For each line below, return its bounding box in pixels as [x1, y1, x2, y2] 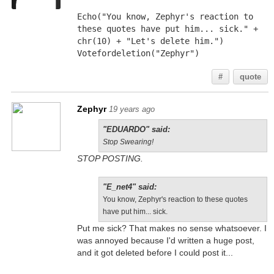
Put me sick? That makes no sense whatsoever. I [76, 223, 267, 233]
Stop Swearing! [102, 138, 154, 146]
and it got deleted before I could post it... [76, 248, 233, 257]
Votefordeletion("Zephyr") [76, 48, 199, 58]
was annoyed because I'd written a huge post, [76, 235, 254, 245]
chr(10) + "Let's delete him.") [76, 36, 224, 46]
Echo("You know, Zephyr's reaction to [76, 12, 253, 21]
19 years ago [108, 105, 155, 114]
